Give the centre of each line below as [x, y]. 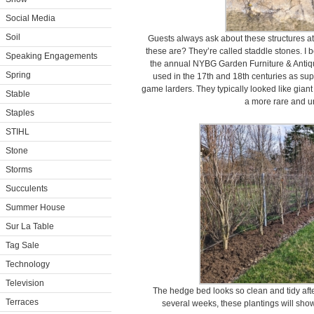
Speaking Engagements [52, 56]
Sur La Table [30, 226]
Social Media [30, 18]
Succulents [27, 189]
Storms [19, 170]
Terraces [22, 302]
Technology [28, 264]
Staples [20, 113]
